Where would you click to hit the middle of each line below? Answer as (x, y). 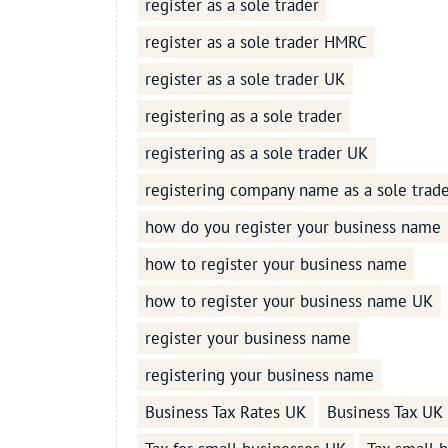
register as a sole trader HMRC (255, 42)
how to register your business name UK (288, 301)
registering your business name (259, 375)
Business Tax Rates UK (225, 412)
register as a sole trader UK (244, 79)
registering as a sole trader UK (256, 153)
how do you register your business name (292, 227)
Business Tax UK (384, 412)
